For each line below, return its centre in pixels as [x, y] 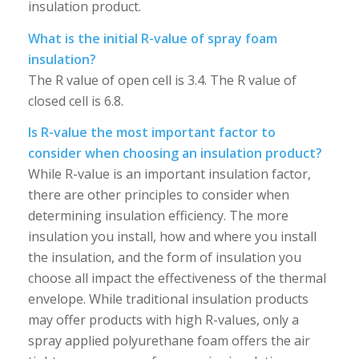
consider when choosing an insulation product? [175, 153]
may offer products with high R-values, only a [163, 320]
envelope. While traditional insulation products [168, 299]
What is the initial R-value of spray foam [152, 38]
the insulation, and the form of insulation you [164, 258]
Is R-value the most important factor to [151, 133]
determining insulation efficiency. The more [158, 216]
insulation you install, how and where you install [172, 237]
